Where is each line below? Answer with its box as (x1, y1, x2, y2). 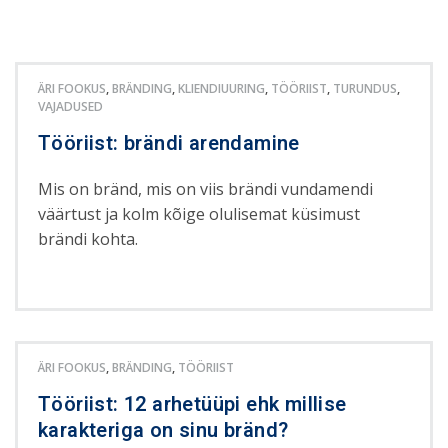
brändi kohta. (38, 227, 139, 250)
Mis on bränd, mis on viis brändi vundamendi (38, 177, 374, 200)
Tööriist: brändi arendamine (38, 128, 300, 158)
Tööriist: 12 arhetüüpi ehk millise (38, 389, 347, 419)
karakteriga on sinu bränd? (38, 415, 289, 445)
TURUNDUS (333, 79, 397, 97)
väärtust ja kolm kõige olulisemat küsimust (38, 202, 361, 225)
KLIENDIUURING (178, 79, 265, 97)
